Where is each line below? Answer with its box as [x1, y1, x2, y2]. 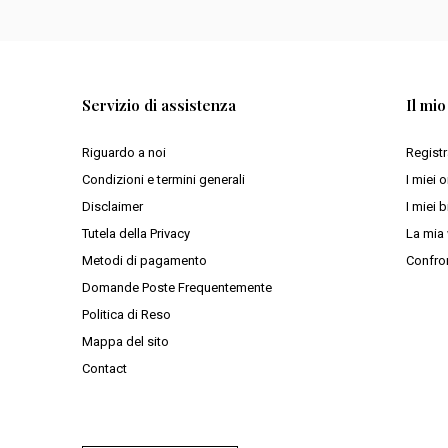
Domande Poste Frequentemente [82, 280, 272, 295]
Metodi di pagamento [82, 253, 207, 268]
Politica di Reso [82, 307, 171, 322]
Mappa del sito [82, 334, 169, 349]
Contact [82, 361, 127, 376]
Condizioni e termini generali [82, 172, 245, 187]
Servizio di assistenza [82, 95, 236, 115]
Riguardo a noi [82, 145, 166, 160]
